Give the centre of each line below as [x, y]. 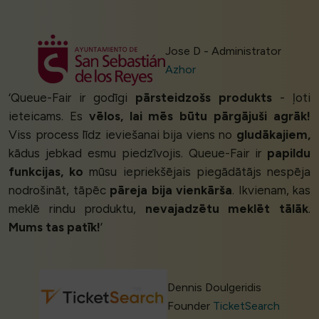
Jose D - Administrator [224, 51]
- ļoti [291, 97]
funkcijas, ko [46, 171]
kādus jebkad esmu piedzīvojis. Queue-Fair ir [138, 153]
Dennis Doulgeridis [214, 288]
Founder [190, 306]
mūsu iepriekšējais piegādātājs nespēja [197, 171]
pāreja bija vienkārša [171, 190]
